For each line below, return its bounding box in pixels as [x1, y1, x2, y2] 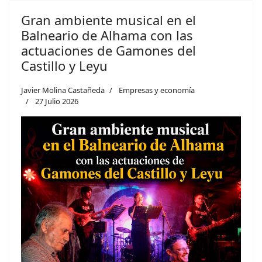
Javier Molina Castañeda [21, 85, 105, 95]
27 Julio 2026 [35, 96, 78, 106]
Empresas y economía [119, 85, 195, 95]
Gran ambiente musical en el [21, 11, 196, 29]
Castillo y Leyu [21, 57, 108, 74]
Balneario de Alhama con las [21, 26, 193, 44]
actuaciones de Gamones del [21, 42, 196, 59]
